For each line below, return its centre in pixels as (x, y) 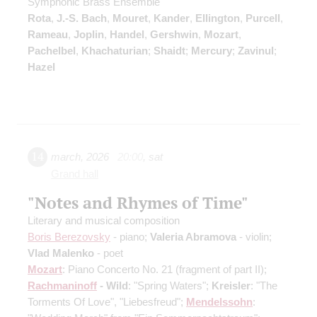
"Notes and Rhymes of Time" (138, 202)
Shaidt (169, 50)
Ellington (218, 18)
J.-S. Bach (82, 18)
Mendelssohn (219, 301)
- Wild (113, 285)
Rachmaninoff (62, 285)
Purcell (263, 18)
